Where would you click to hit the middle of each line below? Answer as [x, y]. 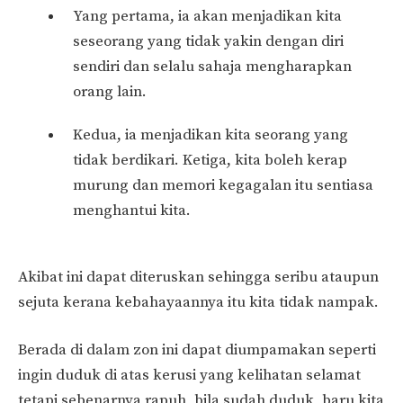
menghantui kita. [132, 211]
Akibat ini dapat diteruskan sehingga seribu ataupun [198, 277]
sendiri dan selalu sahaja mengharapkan [212, 67]
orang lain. [110, 92]
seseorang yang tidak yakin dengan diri [208, 42]
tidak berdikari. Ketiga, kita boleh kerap [210, 161]
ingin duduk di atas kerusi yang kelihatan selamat [189, 376]
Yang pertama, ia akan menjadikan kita [207, 17]
